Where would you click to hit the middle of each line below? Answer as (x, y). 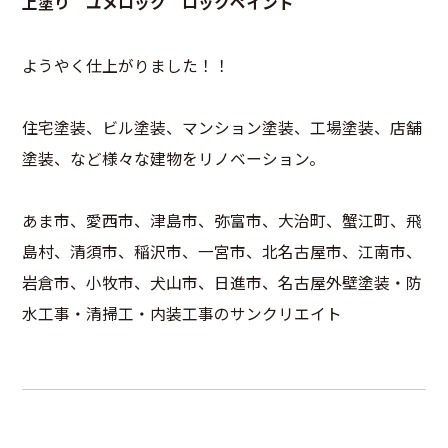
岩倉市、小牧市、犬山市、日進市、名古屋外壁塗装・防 (222, 283)
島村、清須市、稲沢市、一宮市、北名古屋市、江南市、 (222, 252)
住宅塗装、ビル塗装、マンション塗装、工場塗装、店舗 (222, 127)
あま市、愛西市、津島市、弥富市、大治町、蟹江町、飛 (222, 221)
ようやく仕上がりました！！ (126, 65)
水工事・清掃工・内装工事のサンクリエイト (182, 314)
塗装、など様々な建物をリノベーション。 (174, 158)
